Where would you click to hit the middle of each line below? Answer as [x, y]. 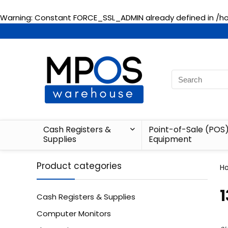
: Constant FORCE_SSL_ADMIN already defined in [123, 18]
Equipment [170, 139]
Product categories [79, 166]
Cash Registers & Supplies [86, 197]
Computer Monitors [74, 213]
